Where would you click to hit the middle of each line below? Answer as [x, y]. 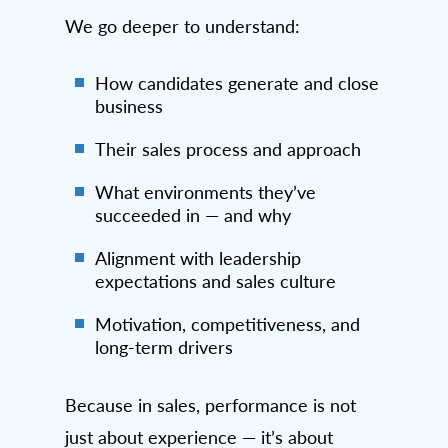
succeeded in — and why [193, 214]
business [129, 105]
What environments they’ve [205, 191]
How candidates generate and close [237, 82]
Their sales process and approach [228, 148]
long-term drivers [164, 346]
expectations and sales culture [215, 280]
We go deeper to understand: [182, 25]
